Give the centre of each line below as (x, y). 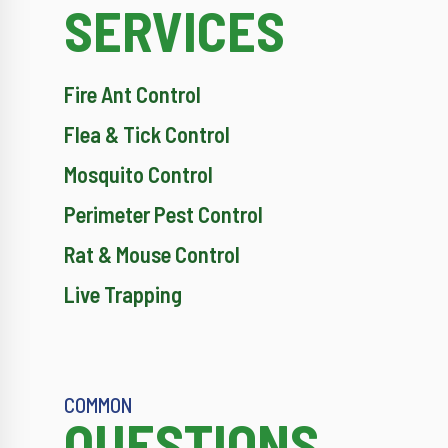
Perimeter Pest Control (163, 214)
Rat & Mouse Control (152, 254)
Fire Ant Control (132, 94)
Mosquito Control (138, 174)
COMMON (98, 405)
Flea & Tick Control (147, 134)
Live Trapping (123, 294)
